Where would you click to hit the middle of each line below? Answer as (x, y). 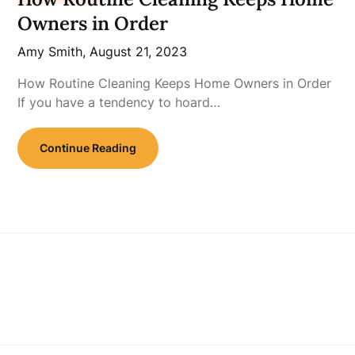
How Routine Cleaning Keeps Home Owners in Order (175, 83)
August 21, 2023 (139, 52)
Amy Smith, (54, 52)
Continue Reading (88, 148)
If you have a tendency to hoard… (119, 102)
